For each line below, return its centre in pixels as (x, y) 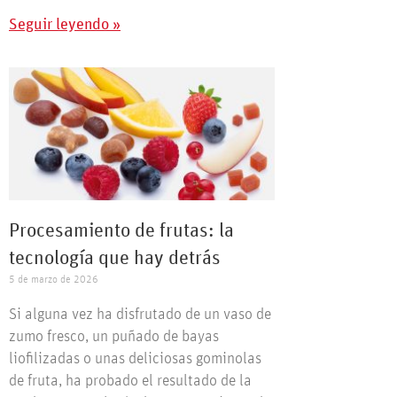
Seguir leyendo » (65, 25)
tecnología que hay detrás (115, 259)
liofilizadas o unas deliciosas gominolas (135, 359)
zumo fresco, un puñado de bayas (114, 337)
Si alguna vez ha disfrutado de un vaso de (140, 315)
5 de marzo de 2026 (54, 280)
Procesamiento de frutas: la (121, 232)
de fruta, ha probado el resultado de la (130, 381)
